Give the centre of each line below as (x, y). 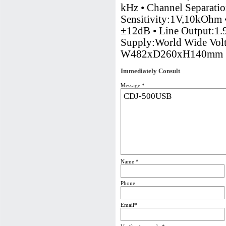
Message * (133, 85)
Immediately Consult (150, 71)
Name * (130, 161)
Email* (129, 205)
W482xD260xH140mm (172, 54)
